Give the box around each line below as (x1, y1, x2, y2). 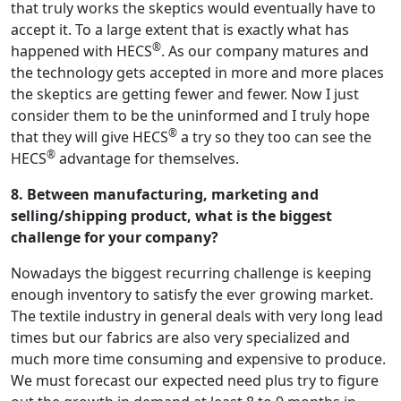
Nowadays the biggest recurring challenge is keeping (11, 263, 371, 284)
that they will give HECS (11, 127, 168, 148)
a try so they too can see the (177, 127, 371, 148)
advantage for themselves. (55, 149, 239, 169)
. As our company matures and (161, 41, 369, 62)
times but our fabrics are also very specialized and (11, 328, 350, 348)
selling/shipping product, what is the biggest (11, 206, 332, 226)
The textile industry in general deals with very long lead (11, 306, 383, 327)
